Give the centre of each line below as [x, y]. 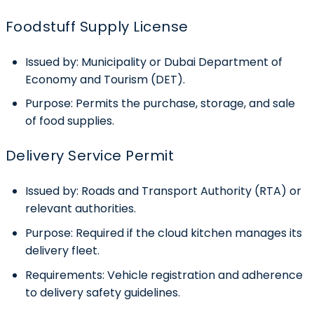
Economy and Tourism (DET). [105, 79]
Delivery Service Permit [90, 156]
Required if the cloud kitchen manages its [189, 233]
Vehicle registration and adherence [204, 275]
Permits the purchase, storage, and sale [185, 104]
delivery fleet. [62, 251]
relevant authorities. [81, 209]
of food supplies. [70, 121]
